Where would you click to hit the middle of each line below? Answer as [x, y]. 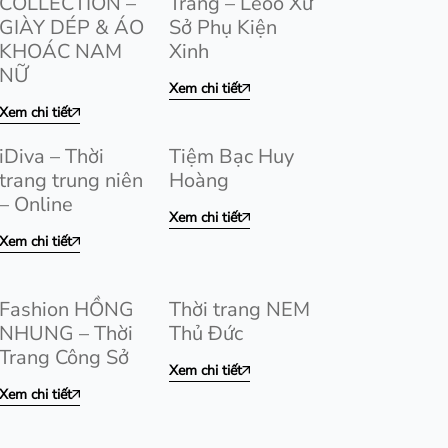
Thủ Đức [206, 333]
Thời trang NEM [239, 309]
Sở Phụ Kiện [223, 27]
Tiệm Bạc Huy [231, 156]
